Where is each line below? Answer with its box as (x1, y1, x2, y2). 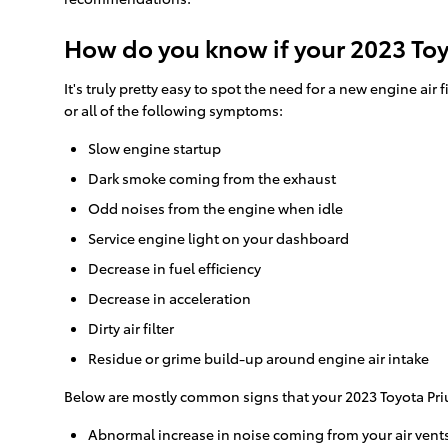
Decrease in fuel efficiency (88, 258, 261, 279)
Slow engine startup (88, 138, 221, 159)
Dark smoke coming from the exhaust (88, 168, 336, 189)
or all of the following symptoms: (64, 100, 283, 121)
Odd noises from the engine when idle (88, 198, 343, 219)
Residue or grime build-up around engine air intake (88, 348, 429, 369)
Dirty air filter (88, 318, 174, 339)
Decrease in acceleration (88, 288, 251, 309)
